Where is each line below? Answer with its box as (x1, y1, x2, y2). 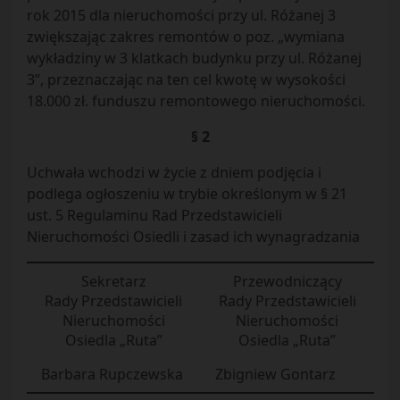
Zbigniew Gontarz (214, 364, 336, 384)
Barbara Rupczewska (40, 364, 183, 384)
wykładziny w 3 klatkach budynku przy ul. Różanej (26, 48, 362, 68)
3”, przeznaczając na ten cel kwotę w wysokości (26, 70, 346, 89)
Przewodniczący (232, 271, 342, 291)
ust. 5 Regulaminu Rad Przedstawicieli (26, 205, 282, 225)
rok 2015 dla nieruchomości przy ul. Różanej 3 (26, 5, 336, 25)
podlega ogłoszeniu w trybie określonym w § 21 (26, 184, 347, 204)
